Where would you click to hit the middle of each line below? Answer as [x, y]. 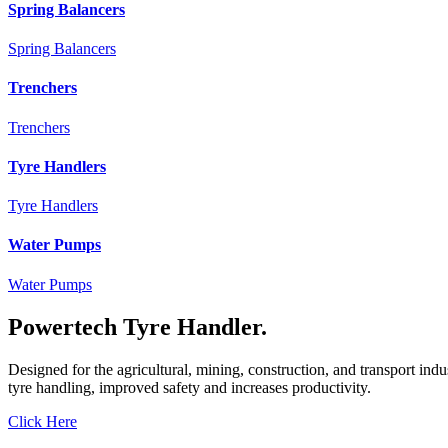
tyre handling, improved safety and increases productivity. [189, 387]
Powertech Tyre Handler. [137, 326]
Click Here [42, 421]
